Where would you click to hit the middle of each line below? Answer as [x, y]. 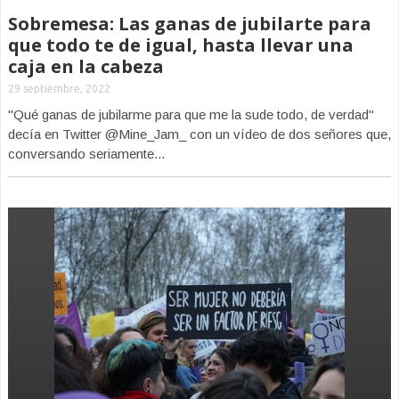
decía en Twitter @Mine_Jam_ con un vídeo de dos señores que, [199, 134]
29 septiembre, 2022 [59, 89]
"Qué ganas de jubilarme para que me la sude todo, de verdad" [191, 114]
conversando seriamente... [86, 154]
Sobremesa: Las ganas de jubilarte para [190, 24]
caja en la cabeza [86, 66]
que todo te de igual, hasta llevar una [181, 45]
